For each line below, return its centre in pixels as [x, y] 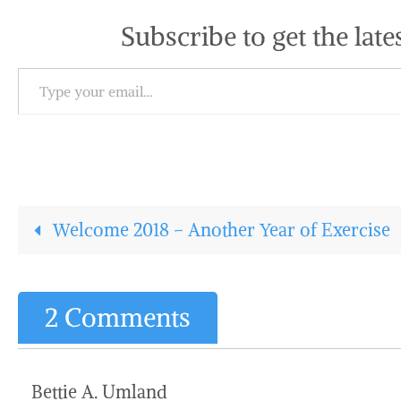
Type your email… [42, 67]
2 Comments [118, 317]
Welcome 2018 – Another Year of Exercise [219, 230]
